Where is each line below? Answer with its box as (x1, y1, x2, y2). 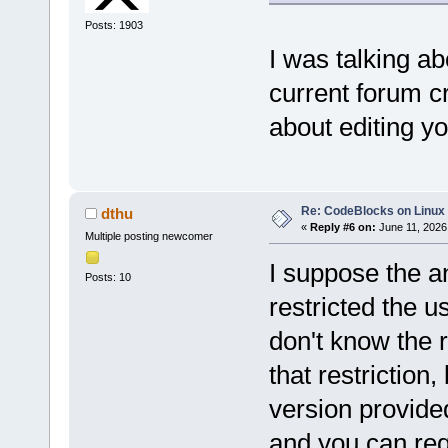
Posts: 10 (84, 270, 131, 283)
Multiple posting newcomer (84, 230, 213, 243)
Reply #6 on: (309, 221, 376, 234)
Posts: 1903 (84, 18, 143, 31)
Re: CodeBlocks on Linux (300, 204, 445, 219)
